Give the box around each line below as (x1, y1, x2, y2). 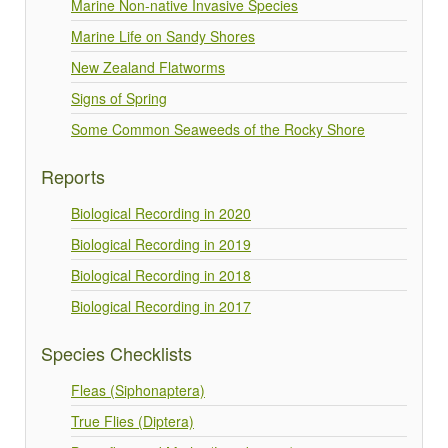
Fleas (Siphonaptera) (71, 379, 205, 400)
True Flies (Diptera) (71, 410, 194, 431)
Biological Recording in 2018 (71, 264, 251, 285)
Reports (41, 162, 105, 189)
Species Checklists (41, 339, 192, 366)
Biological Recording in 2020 (71, 202, 251, 223)
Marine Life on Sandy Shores (71, 25, 255, 46)
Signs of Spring (71, 87, 167, 108)
